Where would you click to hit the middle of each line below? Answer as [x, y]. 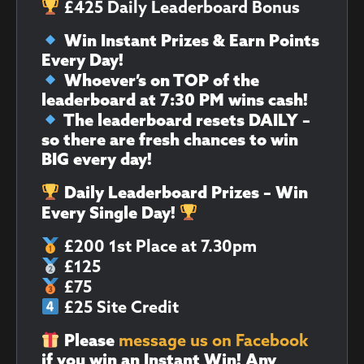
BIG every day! [97, 161]
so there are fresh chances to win [170, 142]
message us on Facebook [213, 342]
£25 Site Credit [119, 309]
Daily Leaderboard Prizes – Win [184, 195]
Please [89, 342]
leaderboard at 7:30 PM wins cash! [175, 102]
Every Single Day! [110, 215]
